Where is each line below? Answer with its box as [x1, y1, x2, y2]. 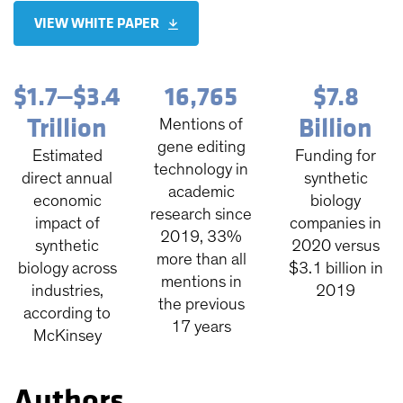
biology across [17, 260, 117, 278]
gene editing [157, 139, 246, 157]
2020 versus [291, 237, 381, 255]
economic [32, 193, 102, 210]
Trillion [27, 112, 108, 146]
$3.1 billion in [288, 260, 383, 278]
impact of [34, 215, 100, 233]
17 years [171, 318, 232, 336]
